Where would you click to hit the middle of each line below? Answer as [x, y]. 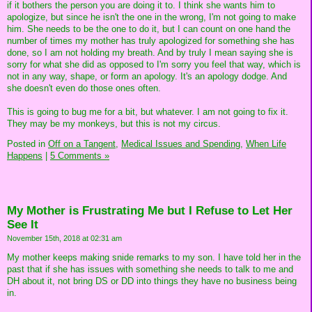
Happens [25, 156]
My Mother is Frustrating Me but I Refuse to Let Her [150, 211]
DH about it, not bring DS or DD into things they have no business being [152, 281]
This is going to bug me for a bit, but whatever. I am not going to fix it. [148, 111]
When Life [266, 144]
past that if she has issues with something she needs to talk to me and [150, 269]
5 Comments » [80, 156]
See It [23, 225]
